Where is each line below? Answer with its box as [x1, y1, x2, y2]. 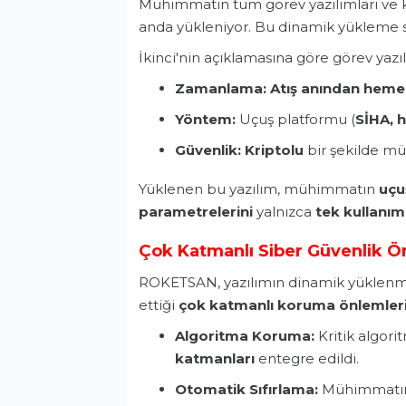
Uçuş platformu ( [236, 111, 355, 129]
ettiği [139, 296, 179, 314]
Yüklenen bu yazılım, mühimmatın [139, 180, 379, 198]
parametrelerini [139, 203, 253, 221]
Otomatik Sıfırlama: [175, 381, 318, 399]
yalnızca [253, 203, 315, 221]
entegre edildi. [255, 350, 359, 368]
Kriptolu [245, 141, 304, 159]
